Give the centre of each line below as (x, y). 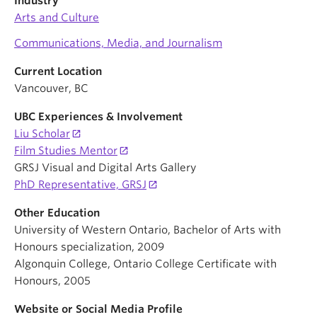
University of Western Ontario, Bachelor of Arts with (148, 230)
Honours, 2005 (52, 281)
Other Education (57, 213)
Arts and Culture (57, 18)
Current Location (58, 71)
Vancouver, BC (51, 88)
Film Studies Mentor (66, 151)
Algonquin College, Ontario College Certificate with (145, 264)
